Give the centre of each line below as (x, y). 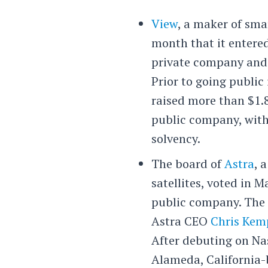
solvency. (176, 138)
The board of (188, 163)
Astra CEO (181, 221)
